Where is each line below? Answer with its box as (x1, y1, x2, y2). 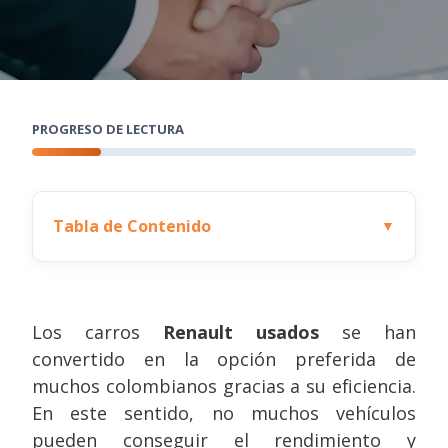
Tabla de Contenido (53, 215, 211, 237)
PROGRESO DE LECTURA (32, 120, 184, 138)
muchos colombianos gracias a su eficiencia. (32, 374, 416, 398)
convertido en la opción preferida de (32, 347, 416, 371)
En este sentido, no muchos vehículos (32, 401, 416, 425)
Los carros (32, 320, 163, 344)
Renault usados (163, 320, 319, 344)
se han (319, 320, 416, 344)
